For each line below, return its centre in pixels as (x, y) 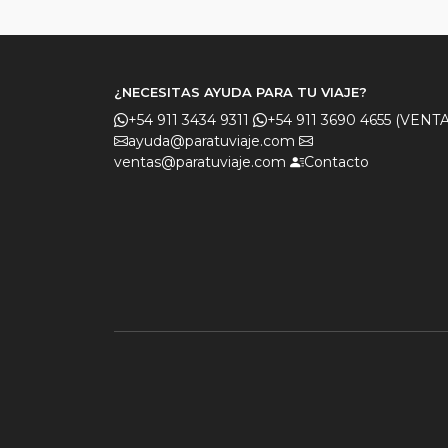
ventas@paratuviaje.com (200, 162)
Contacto (336, 162)
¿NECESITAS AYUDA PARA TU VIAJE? (240, 92)
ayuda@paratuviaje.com (211, 141)
